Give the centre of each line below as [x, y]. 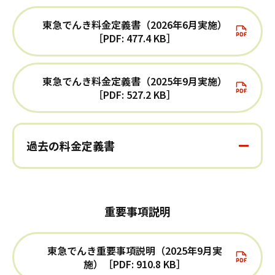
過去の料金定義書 [71, 146]
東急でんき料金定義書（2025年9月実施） [134, 81]
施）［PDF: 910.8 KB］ [134, 264]
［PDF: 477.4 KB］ [134, 38]
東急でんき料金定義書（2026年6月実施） [134, 25]
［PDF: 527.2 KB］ [134, 95]
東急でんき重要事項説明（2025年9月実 [134, 251]
